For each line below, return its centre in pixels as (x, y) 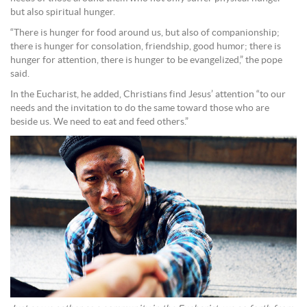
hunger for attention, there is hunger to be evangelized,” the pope (146, 61)
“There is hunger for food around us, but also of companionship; (145, 33)
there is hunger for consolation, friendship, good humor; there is (146, 47)
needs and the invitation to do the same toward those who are (140, 109)
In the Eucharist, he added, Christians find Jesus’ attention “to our (148, 95)
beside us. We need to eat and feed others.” (99, 122)
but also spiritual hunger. (63, 13)
